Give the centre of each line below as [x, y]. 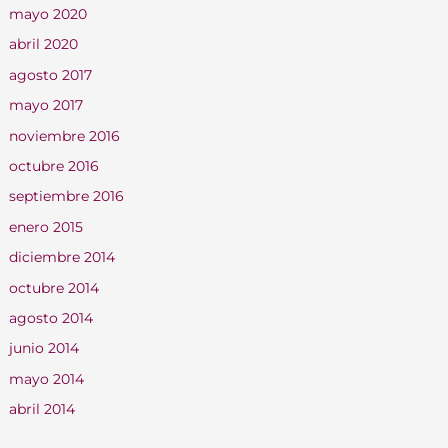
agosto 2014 [50, 318]
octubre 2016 [53, 166]
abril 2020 [43, 44]
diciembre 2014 [61, 257]
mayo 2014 [46, 378]
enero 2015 [45, 226]
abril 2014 [41, 409]
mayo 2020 [47, 13]
